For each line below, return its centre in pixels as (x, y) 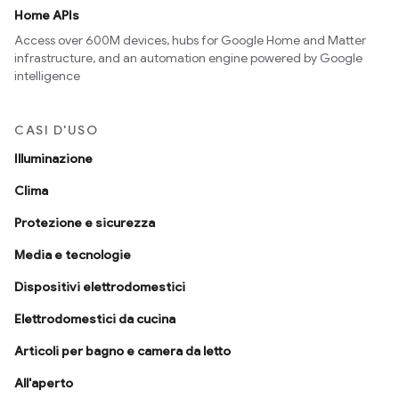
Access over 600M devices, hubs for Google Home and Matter (190, 40)
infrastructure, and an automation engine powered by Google (188, 58)
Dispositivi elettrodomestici (100, 287)
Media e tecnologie (73, 255)
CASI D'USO (56, 130)
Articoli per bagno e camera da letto (122, 351)
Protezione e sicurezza (85, 223)
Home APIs (47, 15)
